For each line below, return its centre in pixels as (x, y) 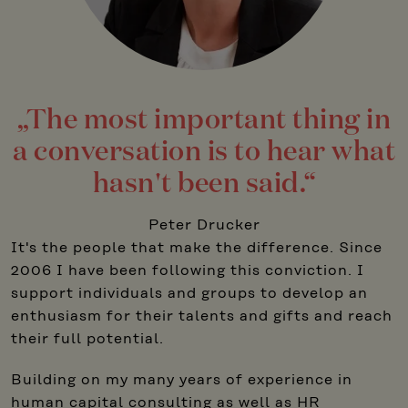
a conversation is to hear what (204, 153)
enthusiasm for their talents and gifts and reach (202, 317)
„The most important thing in (204, 121)
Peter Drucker (204, 226)
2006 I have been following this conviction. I (188, 271)
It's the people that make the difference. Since (197, 249)
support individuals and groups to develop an (189, 294)
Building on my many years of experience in (182, 381)
